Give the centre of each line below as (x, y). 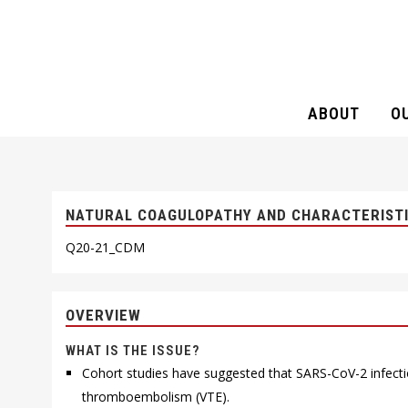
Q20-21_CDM (105, 247)
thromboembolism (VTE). (156, 397)
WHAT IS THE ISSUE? (133, 351)
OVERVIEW (103, 315)
